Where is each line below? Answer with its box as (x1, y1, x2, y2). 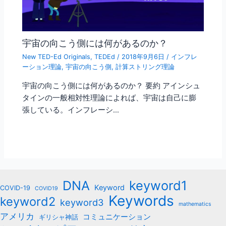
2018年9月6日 (122, 53, 167, 61)
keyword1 (129, 177, 187, 193)
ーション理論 (22, 63, 62, 71)
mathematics (179, 200, 211, 207)
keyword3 (60, 196, 104, 208)
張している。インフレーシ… (22, 105, 120, 115)
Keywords (108, 192, 174, 209)
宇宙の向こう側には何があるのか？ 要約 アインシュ (22, 81, 201, 91)
